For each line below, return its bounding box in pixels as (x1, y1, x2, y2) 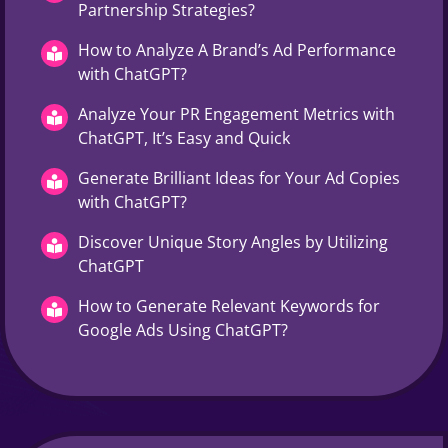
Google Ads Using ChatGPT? (78, 318, 288, 341)
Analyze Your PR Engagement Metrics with (78, 102, 395, 125)
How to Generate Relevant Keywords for (78, 294, 380, 317)
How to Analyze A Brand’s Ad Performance (78, 38, 396, 61)
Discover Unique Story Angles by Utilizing (78, 230, 388, 253)
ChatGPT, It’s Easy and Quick (78, 126, 290, 149)
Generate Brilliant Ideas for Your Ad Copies (78, 166, 400, 189)
